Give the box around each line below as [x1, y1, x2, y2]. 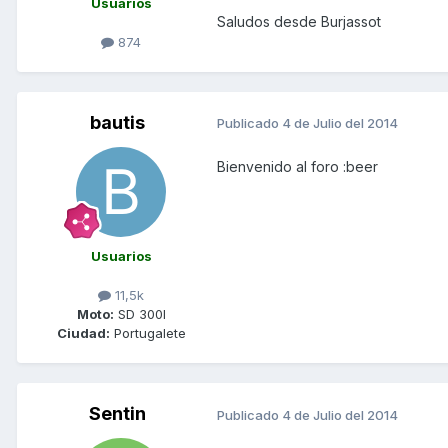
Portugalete [109, 325, 186, 342]
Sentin [88, 403, 146, 425]
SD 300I [113, 306, 166, 323]
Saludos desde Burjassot [217, 12, 381, 30]
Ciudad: [56, 325, 110, 342]
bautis [89, 111, 145, 133]
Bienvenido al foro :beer [217, 157, 378, 175]
